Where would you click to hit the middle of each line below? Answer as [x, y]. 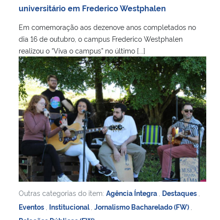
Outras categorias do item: [62, 192]
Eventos [32, 206]
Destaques [180, 192]
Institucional [70, 206]
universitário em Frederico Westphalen [93, 8]
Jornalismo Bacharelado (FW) [142, 206]
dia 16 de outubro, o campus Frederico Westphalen [101, 38]
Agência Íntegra [132, 192]
